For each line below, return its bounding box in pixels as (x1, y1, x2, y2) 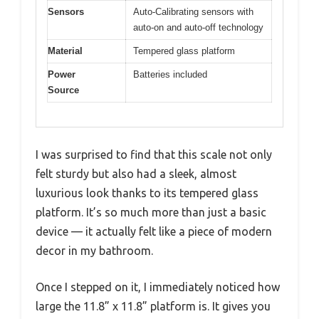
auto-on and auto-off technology (133, 21, 263, 33)
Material (48, 45, 83, 56)
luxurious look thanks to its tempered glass (36, 187, 258, 200)
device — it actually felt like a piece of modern (36, 225, 272, 239)
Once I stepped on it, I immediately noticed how (36, 281, 280, 294)
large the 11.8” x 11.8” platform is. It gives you (36, 300, 271, 313)
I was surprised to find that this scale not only (36, 148, 272, 162)
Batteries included (133, 68, 207, 80)
